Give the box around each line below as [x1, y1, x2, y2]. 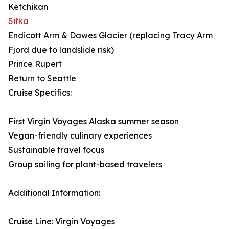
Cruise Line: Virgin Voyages [8, 216, 115, 227]
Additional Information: [8, 188, 100, 198]
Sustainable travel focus [8, 145, 104, 155]
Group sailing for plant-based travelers [8, 159, 162, 170]
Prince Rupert [8, 59, 62, 70]
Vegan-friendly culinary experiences [8, 130, 152, 141]
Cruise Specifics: [8, 87, 72, 98]
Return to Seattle [8, 73, 76, 84]
